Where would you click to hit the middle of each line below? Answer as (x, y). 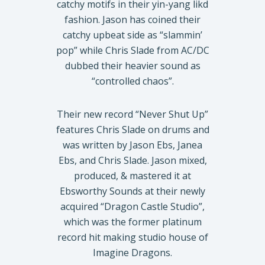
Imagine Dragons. (132, 252)
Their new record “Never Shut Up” (132, 114)
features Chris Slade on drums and (132, 129)
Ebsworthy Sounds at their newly (132, 191)
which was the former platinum (132, 222)
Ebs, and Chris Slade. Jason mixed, (132, 160)
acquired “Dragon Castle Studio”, (132, 206)
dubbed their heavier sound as (132, 65)
